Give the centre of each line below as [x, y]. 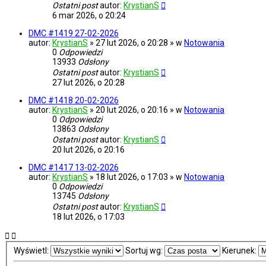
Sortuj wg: [145, 251]
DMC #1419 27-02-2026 [74, 34]
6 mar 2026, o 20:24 [89, 16]
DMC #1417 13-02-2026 [74, 168]
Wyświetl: [32, 251]
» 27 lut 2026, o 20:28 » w [137, 43]
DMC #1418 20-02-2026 [74, 101]
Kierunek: [240, 251]
